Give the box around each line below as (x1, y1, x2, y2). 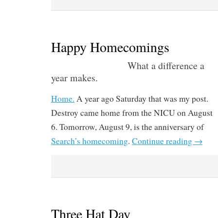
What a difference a (127, 59, 204, 73)
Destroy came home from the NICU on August (51, 107, 213, 119)
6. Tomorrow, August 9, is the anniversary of (51, 121, 204, 133)
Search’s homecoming (51, 135, 128, 147)
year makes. (51, 71, 98, 85)
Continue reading (132, 135, 194, 147)
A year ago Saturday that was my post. (74, 93, 208, 105)
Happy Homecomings (51, 37, 169, 56)
